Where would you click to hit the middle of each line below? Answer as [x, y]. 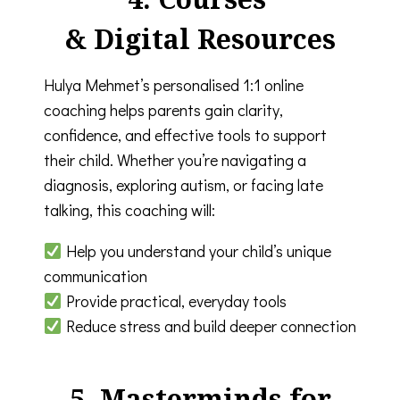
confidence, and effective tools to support [185, 134]
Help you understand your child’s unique [196, 250]
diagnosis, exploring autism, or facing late [183, 184]
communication [96, 275]
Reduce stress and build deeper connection [209, 325]
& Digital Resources [200, 38]
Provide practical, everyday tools [174, 300]
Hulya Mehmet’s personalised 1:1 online [174, 84]
